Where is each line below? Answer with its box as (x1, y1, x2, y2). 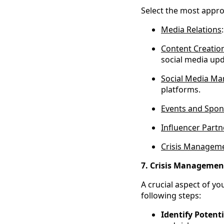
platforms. (161, 84, 200, 95)
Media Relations (161, 24, 221, 35)
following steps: (141, 190, 201, 201)
